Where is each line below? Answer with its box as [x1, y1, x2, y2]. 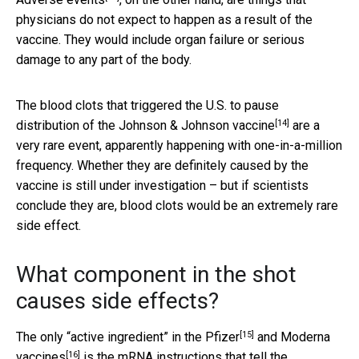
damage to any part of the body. [16, 52, 192, 68]
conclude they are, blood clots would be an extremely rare [16, 198, 338, 214]
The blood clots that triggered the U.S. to [16, 98, 244, 114]
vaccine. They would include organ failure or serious [16, 32, 305, 48]
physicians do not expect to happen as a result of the [16, 12, 313, 28]
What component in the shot [16, 261, 296, 288]
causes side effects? [16, 288, 219, 315]
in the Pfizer [171, 329, 240, 345]
